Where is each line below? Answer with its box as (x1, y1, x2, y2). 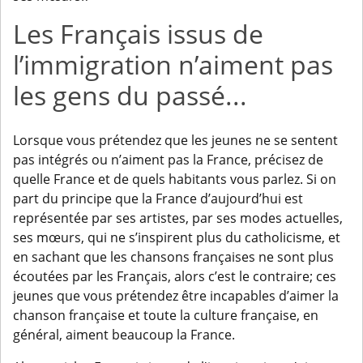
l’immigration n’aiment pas (13, 47, 333, 83)
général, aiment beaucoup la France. (13, 326, 235, 344)
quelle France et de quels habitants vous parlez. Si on (13, 170, 336, 189)
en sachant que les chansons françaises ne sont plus (13, 248, 334, 267)
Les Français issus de (13, 16, 263, 52)
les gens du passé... (13, 78, 247, 113)
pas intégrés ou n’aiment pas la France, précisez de (13, 151, 323, 169)
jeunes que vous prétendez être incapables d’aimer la (13, 287, 339, 305)
